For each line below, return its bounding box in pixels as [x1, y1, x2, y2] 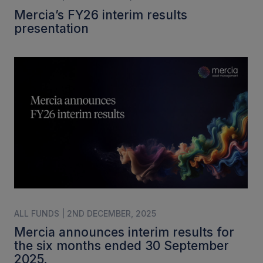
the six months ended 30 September [14, 238, 229, 254]
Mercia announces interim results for [14, 225, 234, 240]
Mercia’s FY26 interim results [14, 7, 187, 22]
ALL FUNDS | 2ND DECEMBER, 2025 [14, 208, 156, 219]
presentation [14, 21, 89, 36]
